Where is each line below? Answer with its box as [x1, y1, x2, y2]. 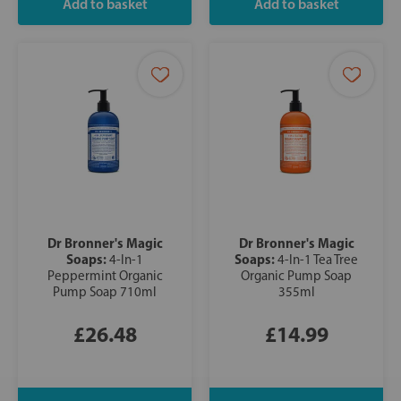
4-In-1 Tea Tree [277, 252, 358, 269]
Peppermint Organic [47, 268, 163, 285]
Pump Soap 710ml [53, 284, 157, 301]
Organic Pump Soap [241, 268, 352, 285]
